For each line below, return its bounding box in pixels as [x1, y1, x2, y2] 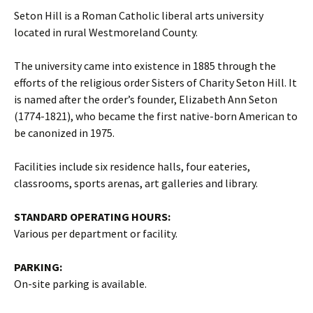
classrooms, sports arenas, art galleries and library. [14, 176, 258, 191]
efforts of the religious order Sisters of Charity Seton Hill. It [14, 75, 297, 90]
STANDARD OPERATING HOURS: [14, 210, 170, 224]
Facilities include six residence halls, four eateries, [14, 159, 250, 174]
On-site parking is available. [14, 277, 147, 291]
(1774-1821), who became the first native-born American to [14, 109, 298, 124]
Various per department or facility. [14, 226, 177, 241]
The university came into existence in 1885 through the [14, 59, 276, 73]
